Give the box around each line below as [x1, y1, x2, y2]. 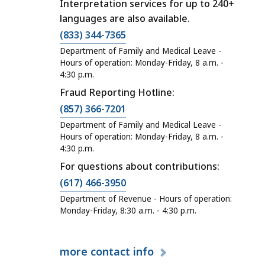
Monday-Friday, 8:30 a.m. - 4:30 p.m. [60, 205, 196, 216]
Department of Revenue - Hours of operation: [60, 193, 232, 205]
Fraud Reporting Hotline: [60, 86, 174, 99]
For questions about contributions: [60, 160, 219, 173]
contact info [91, 244, 157, 259]
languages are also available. [60, 12, 190, 25]
